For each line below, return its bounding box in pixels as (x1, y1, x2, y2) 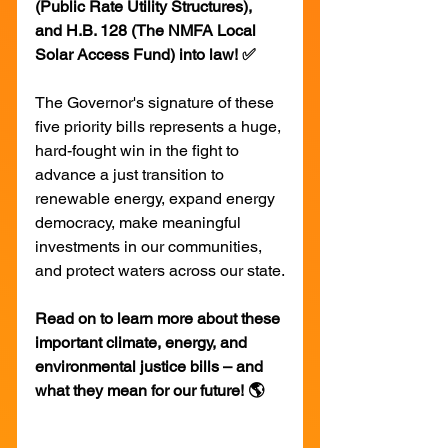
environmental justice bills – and (35, 356, 267, 376)
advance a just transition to (35, 164, 228, 184)
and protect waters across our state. (35, 260, 285, 280)
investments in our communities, (35, 236, 266, 256)
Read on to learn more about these (35, 308, 284, 328)
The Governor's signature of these (35, 92, 278, 112)
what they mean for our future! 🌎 (35, 380, 264, 400)
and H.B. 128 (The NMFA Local (35, 20, 260, 40)
